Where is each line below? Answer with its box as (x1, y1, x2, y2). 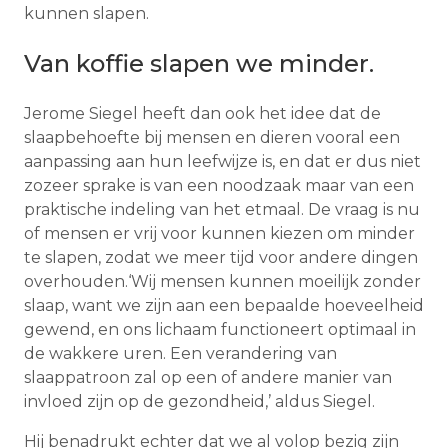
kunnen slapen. (24, 3, 149, 23)
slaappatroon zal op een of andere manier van (24, 367, 392, 387)
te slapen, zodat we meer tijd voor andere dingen (24, 247, 418, 267)
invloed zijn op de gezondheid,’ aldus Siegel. (24, 391, 375, 411)
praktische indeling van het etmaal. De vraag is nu (24, 199, 420, 219)
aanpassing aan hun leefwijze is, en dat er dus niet (24, 151, 421, 171)
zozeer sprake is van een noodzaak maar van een (24, 175, 414, 195)
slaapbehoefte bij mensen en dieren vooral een (24, 127, 400, 147)
